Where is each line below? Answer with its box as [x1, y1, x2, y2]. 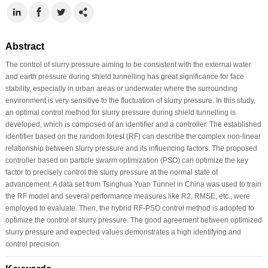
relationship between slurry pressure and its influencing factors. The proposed [5, 144, 257, 153]
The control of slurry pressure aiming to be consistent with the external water [5, 60, 251, 69]
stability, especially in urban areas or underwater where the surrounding [5, 84, 237, 93]
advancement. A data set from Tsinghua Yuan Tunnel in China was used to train [5, 179, 261, 188]
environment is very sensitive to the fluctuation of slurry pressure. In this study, [5, 96, 255, 105]
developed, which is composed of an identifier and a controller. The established [5, 120, 261, 129]
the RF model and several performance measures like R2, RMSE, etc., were [5, 191, 250, 200]
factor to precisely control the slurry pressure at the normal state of [5, 167, 218, 176]
